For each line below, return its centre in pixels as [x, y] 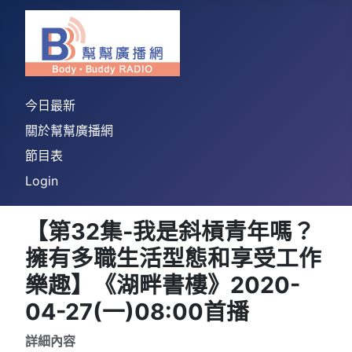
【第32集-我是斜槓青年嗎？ [170, 231]
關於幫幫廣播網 [69, 130]
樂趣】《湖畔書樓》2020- [163, 285]
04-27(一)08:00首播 [137, 312]
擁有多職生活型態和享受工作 [173, 258]
